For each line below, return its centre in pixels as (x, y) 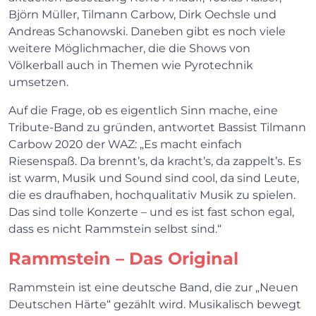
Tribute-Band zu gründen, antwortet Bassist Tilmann (157, 128)
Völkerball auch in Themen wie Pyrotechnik (131, 66)
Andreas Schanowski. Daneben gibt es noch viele (147, 32)
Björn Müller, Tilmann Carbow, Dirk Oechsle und (142, 15)
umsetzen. (40, 83)
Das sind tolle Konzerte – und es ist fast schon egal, (151, 212)
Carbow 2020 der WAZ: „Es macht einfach (125, 145)
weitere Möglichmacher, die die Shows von (129, 49)
